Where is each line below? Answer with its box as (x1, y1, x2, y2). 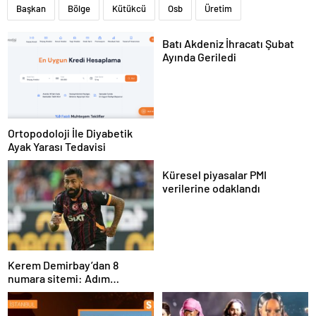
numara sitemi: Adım (8, 271, 110, 285)
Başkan (16, 3, 46, 14)
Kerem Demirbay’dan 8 (8, 257, 119, 272)
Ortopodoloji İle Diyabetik (8, 126, 133, 140)
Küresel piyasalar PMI (162, 168, 267, 182)
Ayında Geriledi (162, 50, 236, 63)
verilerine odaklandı (162, 181, 260, 195)
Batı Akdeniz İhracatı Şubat (162, 37, 294, 50)
